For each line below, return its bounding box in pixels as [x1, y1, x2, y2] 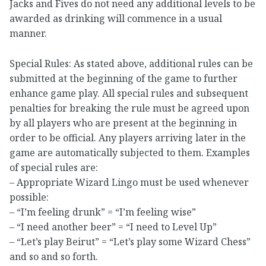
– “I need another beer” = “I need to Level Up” [9, 220, 217, 233]
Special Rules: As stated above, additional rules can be [9, 56, 253, 70]
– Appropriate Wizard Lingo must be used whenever [9, 175, 249, 189]
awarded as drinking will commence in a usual [9, 12, 222, 26]
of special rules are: [9, 160, 98, 174]
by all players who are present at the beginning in [9, 116, 237, 129]
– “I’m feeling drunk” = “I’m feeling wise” [9, 205, 196, 218]
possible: [9, 190, 49, 204]
